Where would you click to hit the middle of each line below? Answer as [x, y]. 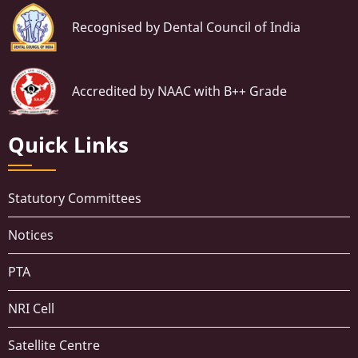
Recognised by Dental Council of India [186, 27]
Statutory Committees [75, 199]
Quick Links [68, 145]
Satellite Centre [54, 346]
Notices [31, 235]
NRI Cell [31, 309]
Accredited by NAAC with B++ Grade [179, 91]
